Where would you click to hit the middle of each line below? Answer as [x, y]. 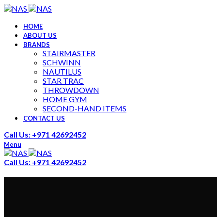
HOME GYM [65, 99]
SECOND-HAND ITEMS [85, 108]
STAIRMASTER [69, 53]
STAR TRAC [63, 81]
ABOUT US [40, 35]
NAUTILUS [62, 71]
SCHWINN [62, 62]
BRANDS [37, 45]
